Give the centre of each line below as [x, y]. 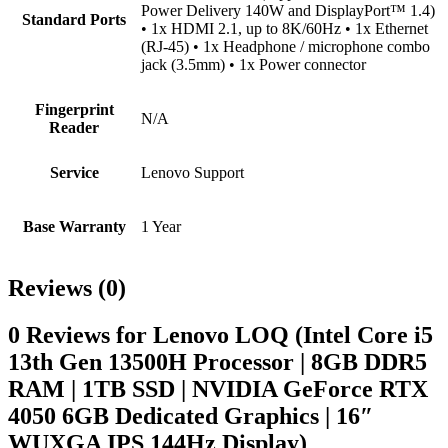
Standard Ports [74, 20]
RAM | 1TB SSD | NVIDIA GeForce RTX [218, 389]
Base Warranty [74, 227]
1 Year [161, 227]
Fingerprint [74, 110]
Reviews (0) [67, 288]
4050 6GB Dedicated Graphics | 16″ [190, 416]
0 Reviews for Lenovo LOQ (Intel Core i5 [220, 335]
